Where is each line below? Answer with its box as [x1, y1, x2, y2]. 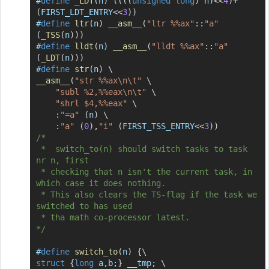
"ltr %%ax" [146, 18, 195, 28]
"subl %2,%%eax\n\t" [55, 86, 147, 97]
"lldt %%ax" [151, 41, 204, 51]
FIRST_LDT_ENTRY [40, 7, 113, 17]
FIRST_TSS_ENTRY [122, 121, 195, 131]
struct [35, 258, 65, 268]
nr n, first [35, 155, 89, 165]
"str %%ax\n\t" [74, 75, 142, 85]
